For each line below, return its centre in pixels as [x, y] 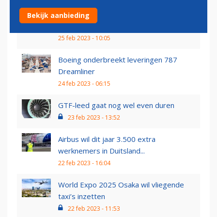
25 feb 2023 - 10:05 [84, 38]
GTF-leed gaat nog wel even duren [116, 105]
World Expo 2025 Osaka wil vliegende [121, 185]
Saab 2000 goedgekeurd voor [108, 14]
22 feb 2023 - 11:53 [94, 209]
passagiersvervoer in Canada [107, 26]
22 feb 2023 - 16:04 [84, 163]
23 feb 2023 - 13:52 [94, 118]
